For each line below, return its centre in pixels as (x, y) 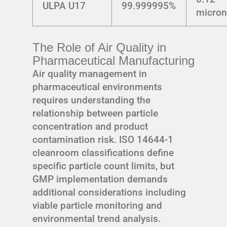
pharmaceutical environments (97, 87)
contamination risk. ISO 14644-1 (103, 139)
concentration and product (90, 126)
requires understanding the (91, 100)
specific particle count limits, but (103, 166)
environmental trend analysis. (97, 218)
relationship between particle (95, 113)
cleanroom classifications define (103, 153)
